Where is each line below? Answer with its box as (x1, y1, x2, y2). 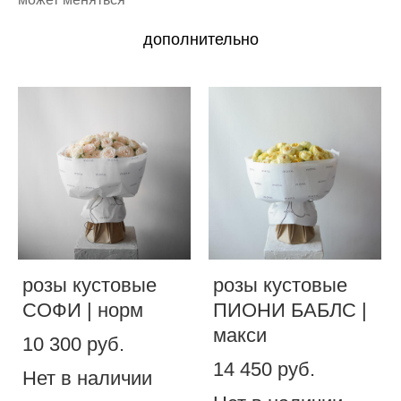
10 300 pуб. (22, 332, 124, 355)
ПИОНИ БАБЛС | (213, 298, 367, 321)
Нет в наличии (22, 366, 152, 389)
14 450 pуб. (213, 357, 315, 380)
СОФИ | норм (22, 298, 143, 321)
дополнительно (142, 30, 259, 48)
